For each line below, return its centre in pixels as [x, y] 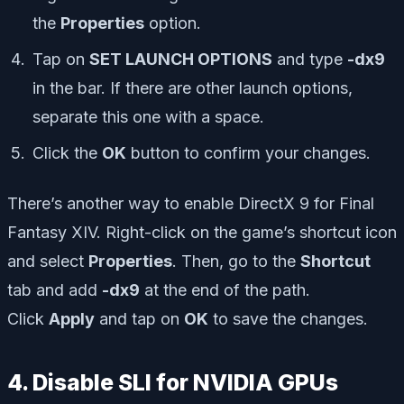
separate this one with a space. [148, 117]
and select [48, 262]
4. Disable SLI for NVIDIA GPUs [173, 383]
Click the [67, 153]
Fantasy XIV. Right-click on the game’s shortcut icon [202, 233]
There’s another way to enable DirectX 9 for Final [191, 204]
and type [310, 60]
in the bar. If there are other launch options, [193, 88]
